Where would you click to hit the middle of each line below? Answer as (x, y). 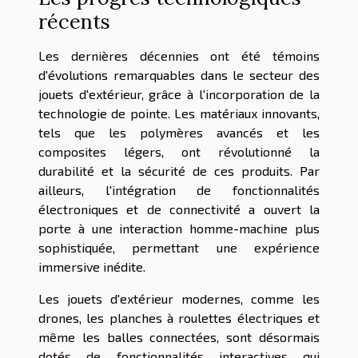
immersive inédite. (92, 266)
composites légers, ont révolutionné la (179, 151)
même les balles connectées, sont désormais (179, 336)
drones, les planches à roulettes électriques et (179, 317)
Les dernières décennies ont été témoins (179, 55)
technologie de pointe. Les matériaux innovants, (179, 113)
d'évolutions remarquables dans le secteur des (179, 74)
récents (74, 21)
